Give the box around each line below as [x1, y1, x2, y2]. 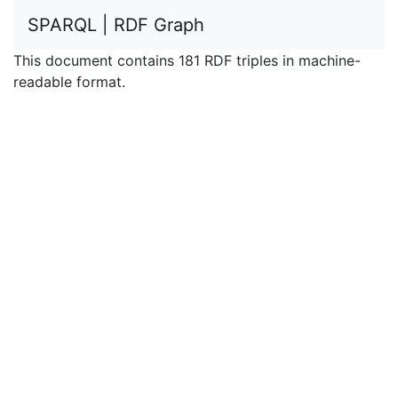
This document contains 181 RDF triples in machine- [13, 52, 361, 69]
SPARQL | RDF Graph [28, 14, 204, 36]
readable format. [13, 73, 125, 91]
